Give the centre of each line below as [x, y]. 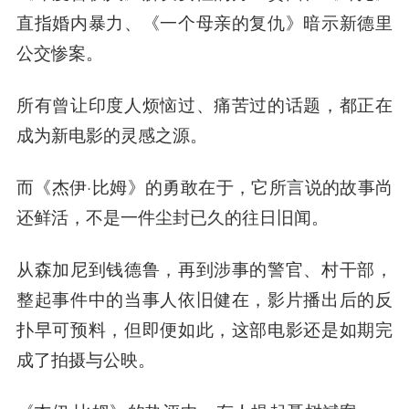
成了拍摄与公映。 [85, 358]
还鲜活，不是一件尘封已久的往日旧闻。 [172, 216]
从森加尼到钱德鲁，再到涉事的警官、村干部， [204, 268]
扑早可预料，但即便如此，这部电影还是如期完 [204, 328]
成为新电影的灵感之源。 [111, 135]
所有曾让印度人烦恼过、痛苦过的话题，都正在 [204, 105]
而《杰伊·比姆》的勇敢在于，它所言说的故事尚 [204, 186]
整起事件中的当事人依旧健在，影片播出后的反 [204, 298]
